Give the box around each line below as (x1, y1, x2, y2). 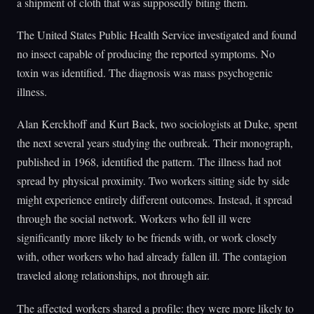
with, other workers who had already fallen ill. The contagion (17, 249, 287, 264)
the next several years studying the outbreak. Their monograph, (17, 135, 293, 151)
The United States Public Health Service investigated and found (17, 27, 296, 43)
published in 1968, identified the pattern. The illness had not (17, 154, 281, 170)
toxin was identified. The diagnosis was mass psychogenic (17, 65, 273, 81)
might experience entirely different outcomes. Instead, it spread (17, 192, 292, 207)
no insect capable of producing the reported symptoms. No (17, 46, 275, 62)
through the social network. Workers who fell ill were (17, 211, 251, 226)
